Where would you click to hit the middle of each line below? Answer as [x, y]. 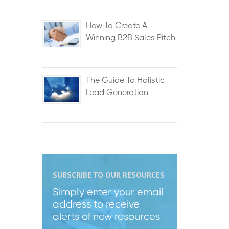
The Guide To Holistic [125, 80]
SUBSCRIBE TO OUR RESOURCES [108, 175]
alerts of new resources [106, 216]
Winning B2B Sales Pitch [130, 38]
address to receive [97, 204]
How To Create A [116, 25]
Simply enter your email [108, 192]
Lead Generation [117, 92]
